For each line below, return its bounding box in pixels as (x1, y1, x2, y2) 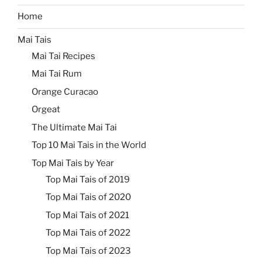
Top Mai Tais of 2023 (46, 245, 131, 256)
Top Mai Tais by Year (32, 157, 114, 168)
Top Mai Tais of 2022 (46, 227, 130, 239)
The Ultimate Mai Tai (32, 122, 117, 133)
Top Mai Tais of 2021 (46, 209, 129, 220)
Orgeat (32, 104, 60, 115)
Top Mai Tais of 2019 (46, 174, 130, 185)
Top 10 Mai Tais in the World (32, 140, 146, 151)
